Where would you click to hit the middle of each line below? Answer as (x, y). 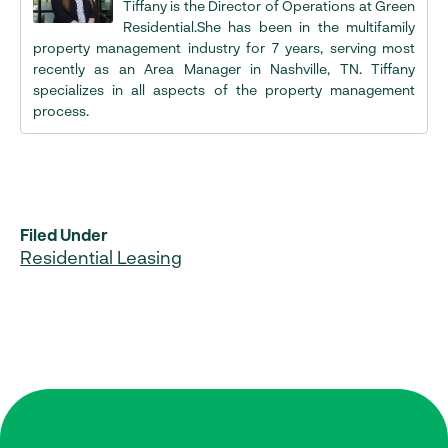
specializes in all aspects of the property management (224, 90)
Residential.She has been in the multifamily (269, 27)
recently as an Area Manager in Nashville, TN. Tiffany (224, 69)
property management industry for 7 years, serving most (224, 48)
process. (61, 111)
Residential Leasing (101, 257)
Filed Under (64, 235)
